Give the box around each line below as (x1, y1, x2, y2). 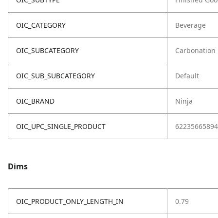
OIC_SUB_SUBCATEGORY (16, 71, 95, 80)
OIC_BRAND (16, 96, 54, 106)
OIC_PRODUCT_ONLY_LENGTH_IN (16, 197, 124, 206)
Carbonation (175, 46, 216, 55)
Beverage (175, 20, 206, 30)
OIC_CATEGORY (16, 20, 66, 30)
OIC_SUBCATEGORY (16, 46, 79, 55)
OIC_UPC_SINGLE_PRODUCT (16, 122, 106, 131)
